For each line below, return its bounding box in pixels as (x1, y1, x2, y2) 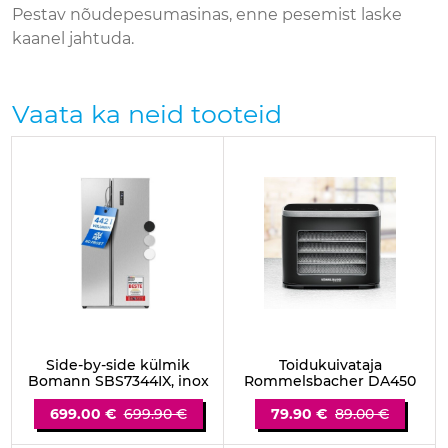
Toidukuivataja (278, 356, 382, 374)
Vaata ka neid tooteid (12, 99, 282, 129)
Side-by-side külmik (46, 356, 190, 374)
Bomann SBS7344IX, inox (27, 372, 209, 390)
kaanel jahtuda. (12, 29, 134, 48)
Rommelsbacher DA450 (244, 372, 416, 390)
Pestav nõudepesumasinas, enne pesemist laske (12, 5, 402, 24)
